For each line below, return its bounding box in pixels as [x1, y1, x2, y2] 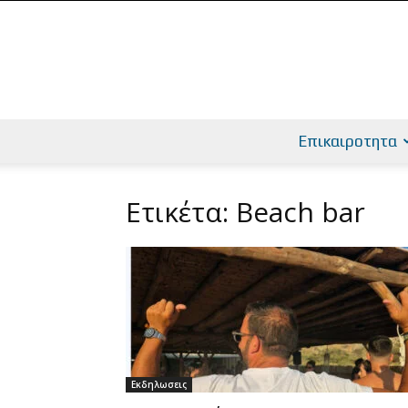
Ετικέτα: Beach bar [126, 193, 365, 230]
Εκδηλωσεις [131, 378, 187, 391]
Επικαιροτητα [299, 132, 397, 150]
